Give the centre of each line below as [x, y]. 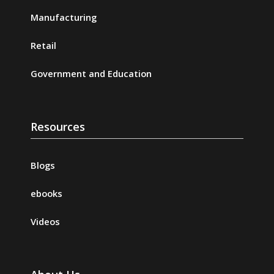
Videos [45, 222]
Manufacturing [64, 17]
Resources [58, 127]
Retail [43, 46]
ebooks [46, 194]
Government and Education [91, 74]
